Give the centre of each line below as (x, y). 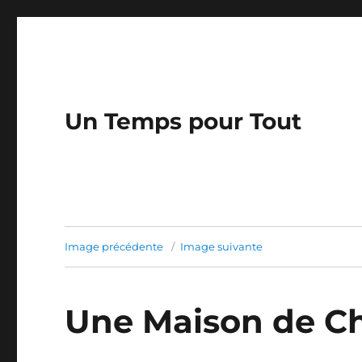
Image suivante (222, 246)
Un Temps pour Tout (183, 121)
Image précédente (114, 246)
